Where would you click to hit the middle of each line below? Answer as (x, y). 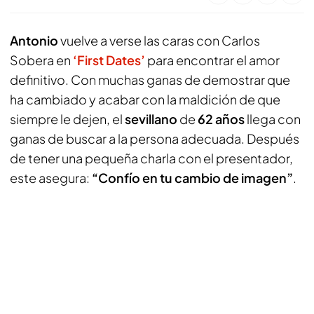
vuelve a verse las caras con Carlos (159, 40)
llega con (273, 119)
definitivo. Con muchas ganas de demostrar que (150, 80)
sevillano (151, 119)
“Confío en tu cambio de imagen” (192, 178)
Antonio (34, 40)
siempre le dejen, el (67, 119)
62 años (221, 119)
